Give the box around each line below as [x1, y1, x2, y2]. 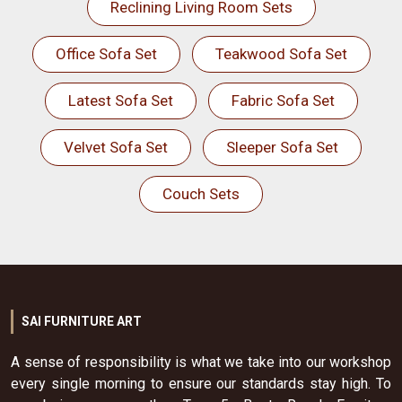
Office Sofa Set [55, 45, 157, 63]
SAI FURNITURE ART [22, 314, 142, 328]
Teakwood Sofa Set [214, 45, 347, 63]
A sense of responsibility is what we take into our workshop [11, 354, 391, 371]
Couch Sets [162, 185, 240, 203]
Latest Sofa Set [67, 92, 173, 109]
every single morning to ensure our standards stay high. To [11, 375, 391, 392]
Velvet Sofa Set [64, 138, 168, 156]
